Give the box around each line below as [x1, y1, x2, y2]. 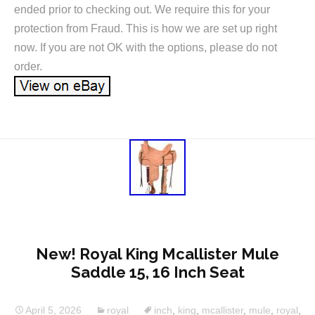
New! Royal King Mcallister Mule [36, 245, 279, 264]
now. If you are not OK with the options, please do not [14, 41, 277, 53]
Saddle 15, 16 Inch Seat [70, 263, 245, 282]
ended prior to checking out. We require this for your [14, 3, 270, 15]
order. [14, 60, 42, 72]
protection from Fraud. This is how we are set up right [14, 22, 277, 34]
